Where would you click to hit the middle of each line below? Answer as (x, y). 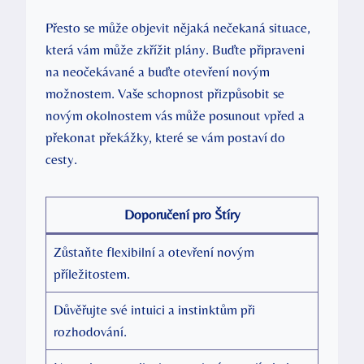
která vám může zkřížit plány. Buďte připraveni (175, 50)
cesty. (61, 160)
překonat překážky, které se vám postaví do (165, 138)
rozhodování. (90, 332)
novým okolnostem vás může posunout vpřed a (175, 116)
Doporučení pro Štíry (182, 215)
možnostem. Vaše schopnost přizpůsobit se (165, 94)
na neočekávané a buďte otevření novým (158, 72)
